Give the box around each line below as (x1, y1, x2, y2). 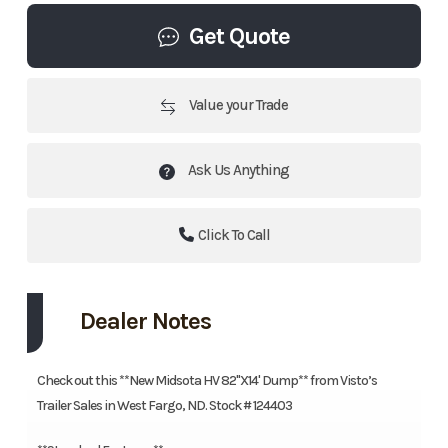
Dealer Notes (79, 307, 211, 336)
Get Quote (189, 22, 290, 51)
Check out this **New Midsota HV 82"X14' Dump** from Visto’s (36, 372, 377, 390)
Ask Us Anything (185, 161, 289, 180)
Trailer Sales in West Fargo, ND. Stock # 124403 (36, 397, 292, 415)
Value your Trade (186, 96, 288, 115)
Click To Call (197, 226, 270, 245)
